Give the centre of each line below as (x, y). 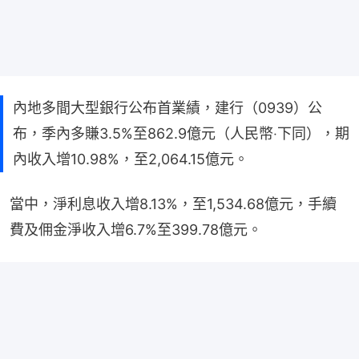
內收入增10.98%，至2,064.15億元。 (131, 159)
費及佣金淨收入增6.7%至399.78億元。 (136, 229)
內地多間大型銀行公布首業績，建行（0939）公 (167, 107)
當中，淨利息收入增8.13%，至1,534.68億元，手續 (173, 204)
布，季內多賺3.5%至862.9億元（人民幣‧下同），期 (181, 133)
